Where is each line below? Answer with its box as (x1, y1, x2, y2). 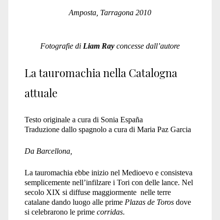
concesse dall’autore (116, 41, 180, 50)
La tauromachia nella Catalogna (24, 65, 177, 80)
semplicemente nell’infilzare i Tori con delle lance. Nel (24, 178, 193, 187)
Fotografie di (40, 41, 83, 50)
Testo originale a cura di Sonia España (24, 115, 143, 124)
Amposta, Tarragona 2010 (69, 8, 151, 17)
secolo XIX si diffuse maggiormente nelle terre (24, 188, 171, 196)
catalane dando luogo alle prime (24, 197, 125, 206)
